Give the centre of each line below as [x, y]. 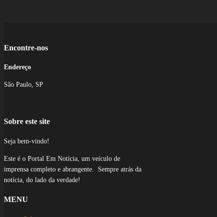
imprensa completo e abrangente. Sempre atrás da [73, 169]
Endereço [17, 67]
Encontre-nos [26, 47]
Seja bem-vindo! [27, 141]
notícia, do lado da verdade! [42, 180]
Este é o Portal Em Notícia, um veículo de [62, 158]
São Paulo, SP [23, 85]
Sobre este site [27, 122]
